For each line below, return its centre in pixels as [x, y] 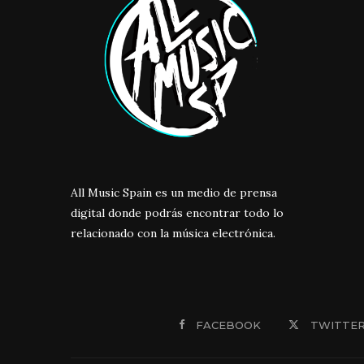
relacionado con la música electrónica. [173, 233]
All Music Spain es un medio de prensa [174, 192]
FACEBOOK [228, 325]
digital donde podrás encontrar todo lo [177, 212]
